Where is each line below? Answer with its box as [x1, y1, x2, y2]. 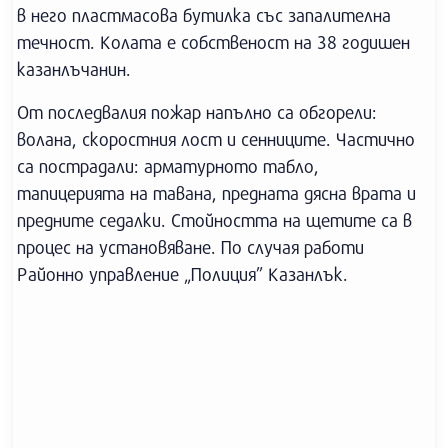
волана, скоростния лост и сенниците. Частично [17, 128, 415, 150]
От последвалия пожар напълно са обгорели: [17, 101, 377, 123]
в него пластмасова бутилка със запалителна [17, 4, 391, 26]
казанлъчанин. [17, 58, 131, 80]
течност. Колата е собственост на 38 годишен [17, 31, 410, 53]
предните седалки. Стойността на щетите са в [17, 209, 412, 231]
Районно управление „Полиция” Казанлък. [17, 263, 348, 285]
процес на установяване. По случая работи [17, 236, 364, 258]
